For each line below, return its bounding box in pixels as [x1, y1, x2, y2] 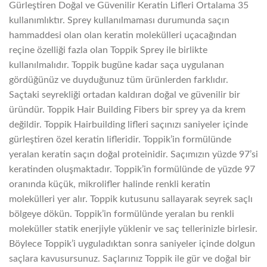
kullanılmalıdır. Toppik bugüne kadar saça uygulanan [9, 60, 224, 70]
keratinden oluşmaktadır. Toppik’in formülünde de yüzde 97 [9, 164, 255, 174]
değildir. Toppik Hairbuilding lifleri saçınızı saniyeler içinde [9, 120, 248, 129]
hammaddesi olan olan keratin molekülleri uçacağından [9, 30, 237, 40]
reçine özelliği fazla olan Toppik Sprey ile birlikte [9, 45, 207, 55]
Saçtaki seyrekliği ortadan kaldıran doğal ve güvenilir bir [9, 90, 240, 100]
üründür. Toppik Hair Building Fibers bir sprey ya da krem [9, 105, 246, 114]
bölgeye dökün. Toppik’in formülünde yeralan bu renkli [9, 209, 234, 219]
